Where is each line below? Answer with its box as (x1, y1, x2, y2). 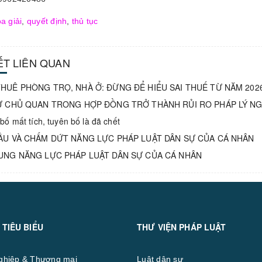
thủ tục (71, 16, 98, 26)
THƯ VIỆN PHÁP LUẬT (137, 220, 226, 233)
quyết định (26, 16, 67, 26)
